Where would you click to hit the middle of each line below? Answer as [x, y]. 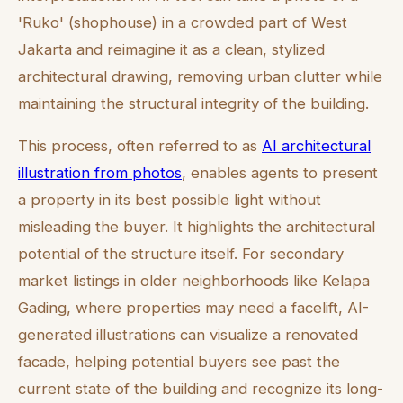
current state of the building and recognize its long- [201, 388]
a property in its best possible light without [170, 199]
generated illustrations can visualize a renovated [188, 334]
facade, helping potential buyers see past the [179, 361]
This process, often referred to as [140, 145]
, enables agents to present [280, 172]
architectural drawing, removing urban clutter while [200, 76]
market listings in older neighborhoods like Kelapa [194, 280]
